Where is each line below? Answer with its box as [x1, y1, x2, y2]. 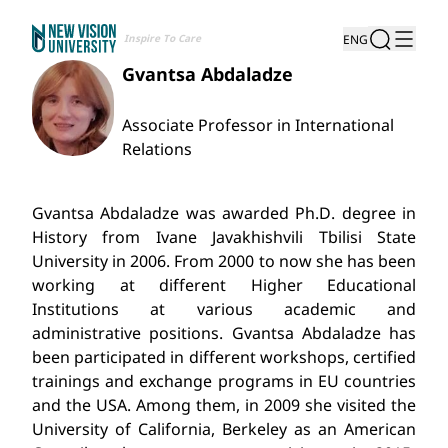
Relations [121, 138, 192, 160]
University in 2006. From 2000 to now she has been [32, 250, 416, 272]
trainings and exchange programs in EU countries [32, 370, 416, 392]
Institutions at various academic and [32, 298, 416, 320]
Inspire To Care [124, 31, 201, 46]
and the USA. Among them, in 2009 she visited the [32, 394, 416, 416]
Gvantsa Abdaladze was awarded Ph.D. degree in [32, 202, 416, 224]
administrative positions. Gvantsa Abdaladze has [32, 322, 416, 344]
